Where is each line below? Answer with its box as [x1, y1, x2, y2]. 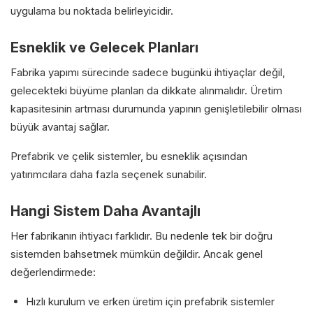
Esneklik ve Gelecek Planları [10, 38, 198, 56]
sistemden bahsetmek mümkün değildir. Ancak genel [10, 247, 263, 261]
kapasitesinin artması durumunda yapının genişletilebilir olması [10, 101, 302, 115]
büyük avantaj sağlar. [10, 119, 110, 133]
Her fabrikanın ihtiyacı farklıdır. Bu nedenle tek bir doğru [10, 228, 272, 242]
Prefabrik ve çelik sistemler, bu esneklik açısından [10, 149, 247, 163]
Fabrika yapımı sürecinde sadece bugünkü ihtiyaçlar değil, [10, 65, 285, 79]
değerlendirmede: [10, 265, 96, 279]
